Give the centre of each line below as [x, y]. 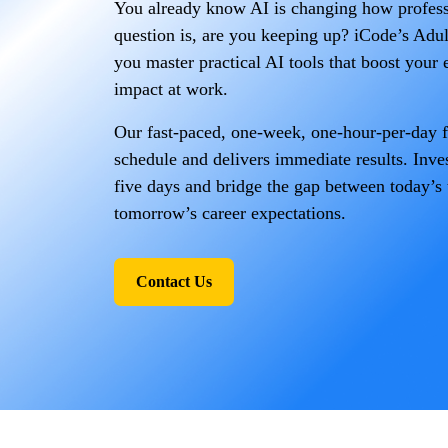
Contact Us [174, 281]
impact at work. [171, 89]
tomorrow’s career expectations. [230, 213]
